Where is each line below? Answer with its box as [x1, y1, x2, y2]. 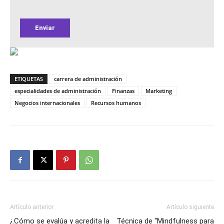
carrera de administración [54, 75, 122, 82]
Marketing [145, 87, 172, 94]
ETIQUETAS [14, 75, 43, 82]
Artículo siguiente [166, 203, 214, 210]
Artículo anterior [10, 203, 53, 210]
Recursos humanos [91, 99, 141, 106]
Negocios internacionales [14, 99, 80, 106]
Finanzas [112, 87, 134, 94]
